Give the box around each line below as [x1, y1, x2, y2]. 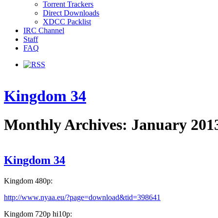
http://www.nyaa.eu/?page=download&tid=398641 [4, 193, 161, 201]
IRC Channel [23, 26, 64, 35]
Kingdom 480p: [4, 176, 53, 185]
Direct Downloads [43, 8, 99, 17]
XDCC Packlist [43, 17, 91, 26]
